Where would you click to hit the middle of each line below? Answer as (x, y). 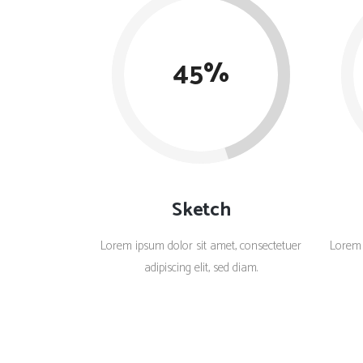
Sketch (201, 210)
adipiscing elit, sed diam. (201, 267)
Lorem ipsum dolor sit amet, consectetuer (201, 246)
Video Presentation (188, 47)
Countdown (171, 15)
